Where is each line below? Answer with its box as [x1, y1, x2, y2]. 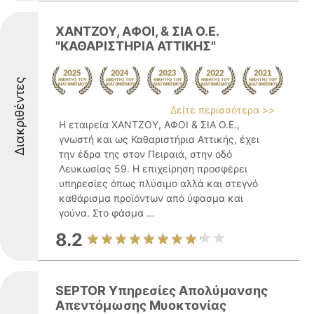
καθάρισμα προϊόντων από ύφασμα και [59, 192, 243, 204]
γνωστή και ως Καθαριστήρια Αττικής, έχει [59, 133, 259, 145]
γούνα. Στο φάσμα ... [59, 207, 155, 219]
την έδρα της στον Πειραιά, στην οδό [59, 148, 232, 160]
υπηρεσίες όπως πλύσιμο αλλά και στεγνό [59, 177, 258, 189]
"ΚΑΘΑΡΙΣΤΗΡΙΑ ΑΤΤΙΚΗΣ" [55, 39, 216, 53]
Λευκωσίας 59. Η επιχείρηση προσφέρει [59, 163, 247, 175]
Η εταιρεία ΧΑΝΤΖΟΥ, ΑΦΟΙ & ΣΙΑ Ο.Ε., [59, 118, 240, 130]
